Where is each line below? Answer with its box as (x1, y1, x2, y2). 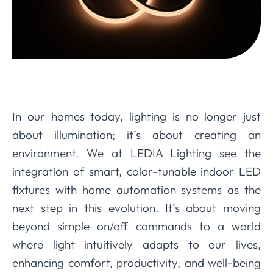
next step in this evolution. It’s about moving (12, 200, 261, 215)
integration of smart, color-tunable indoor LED (12, 163, 261, 179)
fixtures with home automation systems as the (12, 182, 261, 197)
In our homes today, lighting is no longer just (12, 108, 261, 124)
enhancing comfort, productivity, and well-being (12, 255, 261, 270)
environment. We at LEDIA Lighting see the (12, 145, 261, 160)
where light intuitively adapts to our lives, (12, 236, 261, 252)
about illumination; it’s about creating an (12, 127, 261, 142)
